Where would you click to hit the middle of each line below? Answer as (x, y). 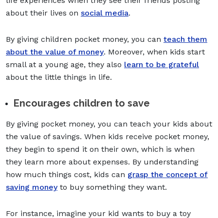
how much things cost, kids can (67, 174)
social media (105, 13)
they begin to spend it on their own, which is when (100, 149)
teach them (185, 39)
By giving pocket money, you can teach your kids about (109, 124)
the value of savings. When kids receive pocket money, (108, 136)
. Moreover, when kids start (154, 52)
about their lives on (43, 13)
